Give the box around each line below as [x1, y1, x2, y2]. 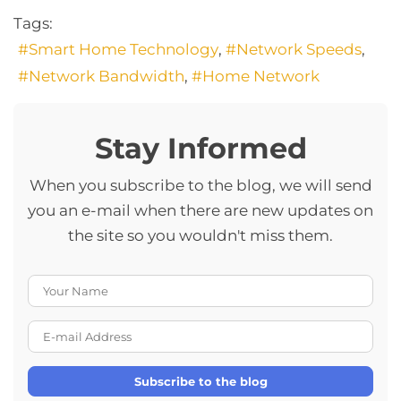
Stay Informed [94, 131, 307, 166]
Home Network [202, 67, 320, 86]
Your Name [200, 277, 287, 296]
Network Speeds [236, 40, 362, 59]
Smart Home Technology [29, 40, 218, 59]
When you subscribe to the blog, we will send [29, 176, 372, 195]
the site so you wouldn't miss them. [68, 226, 333, 245]
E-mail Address [200, 323, 320, 342]
